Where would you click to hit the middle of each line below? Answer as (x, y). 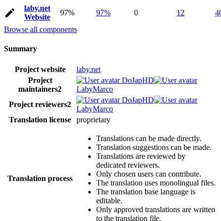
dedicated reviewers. (128, 165)
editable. (109, 201)
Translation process (40, 179)
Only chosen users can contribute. (149, 174)
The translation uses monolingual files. (156, 183)
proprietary (93, 120)
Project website (40, 70)
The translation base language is (146, 192)
